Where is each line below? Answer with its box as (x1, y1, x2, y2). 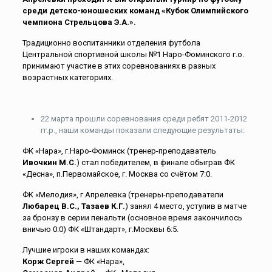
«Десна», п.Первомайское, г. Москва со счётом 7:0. (22, 169, 212, 178)
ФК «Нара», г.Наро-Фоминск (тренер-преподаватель (22, 146, 216, 155)
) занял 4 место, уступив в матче (124, 202, 246, 211)
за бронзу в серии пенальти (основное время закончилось (22, 213, 242, 222)
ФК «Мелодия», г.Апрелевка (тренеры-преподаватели (22, 190, 223, 199)
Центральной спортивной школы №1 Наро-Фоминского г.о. (22, 50, 244, 59)
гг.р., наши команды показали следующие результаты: (40, 126, 245, 135)
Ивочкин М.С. (22, 158, 76, 167)
